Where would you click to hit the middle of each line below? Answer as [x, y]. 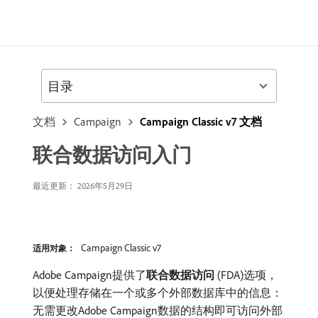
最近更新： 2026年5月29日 [83, 186]
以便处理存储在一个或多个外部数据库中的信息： [158, 292]
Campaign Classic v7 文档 [201, 121]
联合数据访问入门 [112, 154]
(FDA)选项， [246, 275]
